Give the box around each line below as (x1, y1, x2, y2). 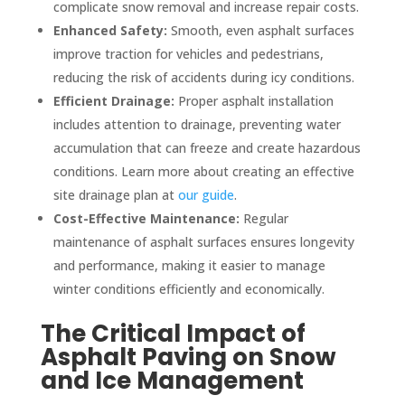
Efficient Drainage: (52, 91, 174, 109)
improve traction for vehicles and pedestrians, (52, 44, 324, 62)
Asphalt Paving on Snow (40, 340, 336, 373)
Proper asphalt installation (174, 91, 334, 109)
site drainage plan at (52, 185, 178, 203)
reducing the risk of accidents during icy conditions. (52, 68, 354, 86)
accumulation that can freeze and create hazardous (52, 138, 361, 156)
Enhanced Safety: (52, 21, 167, 39)
